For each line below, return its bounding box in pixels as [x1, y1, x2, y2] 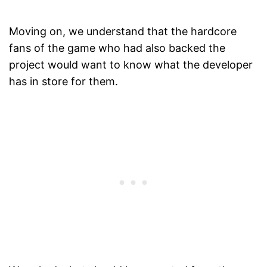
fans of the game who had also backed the [9, 42, 225, 55]
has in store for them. [9, 75, 118, 88]
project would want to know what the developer [9, 58, 253, 72]
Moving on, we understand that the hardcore [9, 25, 237, 38]
